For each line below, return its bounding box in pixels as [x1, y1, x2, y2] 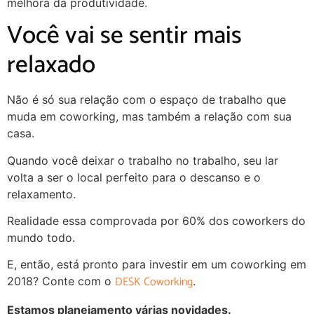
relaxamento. [7, 186, 76, 201]
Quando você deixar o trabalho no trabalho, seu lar [7, 153, 278, 168]
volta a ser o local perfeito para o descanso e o [7, 170, 261, 184]
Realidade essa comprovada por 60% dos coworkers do [7, 213, 306, 228]
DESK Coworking [115, 273, 193, 292]
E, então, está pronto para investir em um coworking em [7, 257, 306, 272]
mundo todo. [7, 230, 75, 245]
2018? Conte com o [7, 274, 115, 289]
